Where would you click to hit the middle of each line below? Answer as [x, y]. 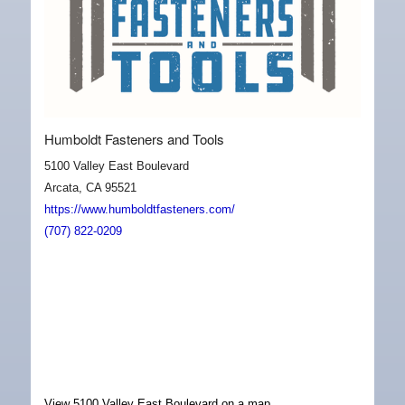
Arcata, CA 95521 [90, 188]
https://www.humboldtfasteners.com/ [139, 210]
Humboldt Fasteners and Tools [134, 139]
